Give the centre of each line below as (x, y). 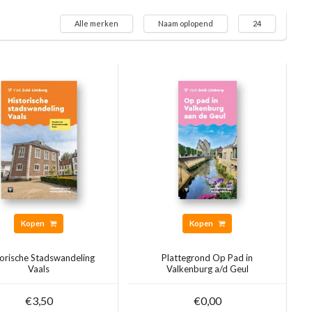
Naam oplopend (186, 24)
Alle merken (96, 24)
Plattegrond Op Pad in (208, 258)
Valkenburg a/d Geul (207, 269)
